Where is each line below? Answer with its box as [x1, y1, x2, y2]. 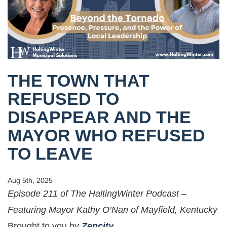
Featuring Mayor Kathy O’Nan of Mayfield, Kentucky [8, 204, 217, 215]
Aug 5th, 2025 [8, 176, 53, 184]
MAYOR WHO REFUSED [8, 126, 205, 145]
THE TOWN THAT [8, 71, 149, 90]
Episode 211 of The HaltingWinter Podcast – [8, 188, 186, 199]
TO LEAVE [8, 144, 93, 163]
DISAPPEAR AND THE [8, 107, 191, 127]
